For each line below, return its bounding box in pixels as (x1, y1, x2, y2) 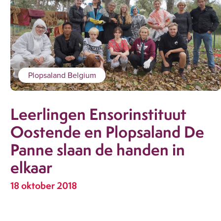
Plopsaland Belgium (28, 70, 96, 81)
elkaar (10, 156, 53, 178)
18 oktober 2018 (10, 179, 77, 192)
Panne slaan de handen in (10, 138, 185, 160)
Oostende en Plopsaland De (10, 120, 205, 143)
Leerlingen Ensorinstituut (10, 103, 187, 125)
